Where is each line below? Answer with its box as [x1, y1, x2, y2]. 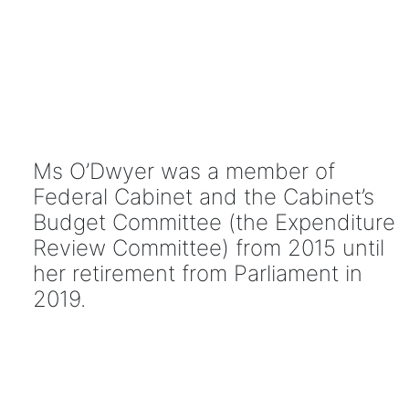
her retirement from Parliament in [32, 259, 362, 287]
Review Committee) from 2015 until [32, 234, 384, 261]
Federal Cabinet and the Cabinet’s [32, 183, 374, 210]
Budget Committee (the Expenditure [32, 208, 395, 236]
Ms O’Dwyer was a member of [32, 157, 335, 184]
